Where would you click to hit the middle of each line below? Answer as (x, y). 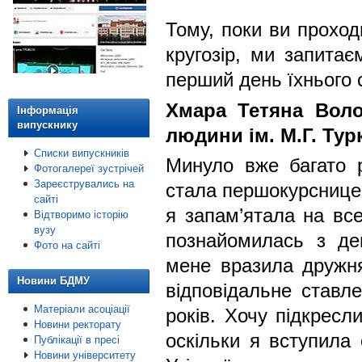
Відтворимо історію (81, 215)
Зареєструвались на (84, 184)
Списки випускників (82, 153)
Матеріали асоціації (82, 309)
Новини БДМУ (53, 281)
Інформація (48, 110)
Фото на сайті (67, 245)
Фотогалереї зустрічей (89, 168)
